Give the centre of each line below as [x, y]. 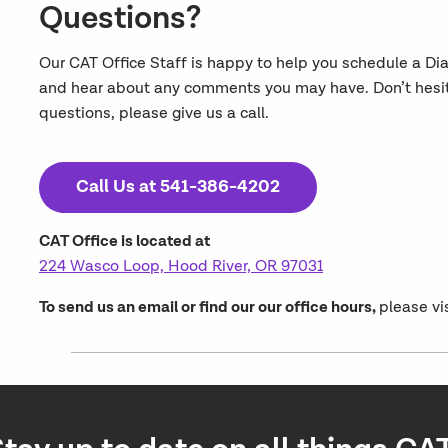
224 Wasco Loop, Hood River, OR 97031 [180, 266]
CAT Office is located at [124, 240]
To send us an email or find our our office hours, [208, 306]
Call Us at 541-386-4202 [177, 187]
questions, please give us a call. [153, 113]
